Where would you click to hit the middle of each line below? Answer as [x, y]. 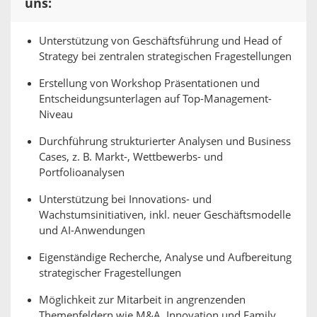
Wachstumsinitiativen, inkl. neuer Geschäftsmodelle [165, 215]
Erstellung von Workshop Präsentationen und [149, 83]
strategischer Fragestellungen [110, 273]
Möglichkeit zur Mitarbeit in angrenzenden [142, 300]
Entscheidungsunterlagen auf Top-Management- [155, 99]
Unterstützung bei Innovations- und [125, 200]
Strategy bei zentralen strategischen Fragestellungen [165, 57]
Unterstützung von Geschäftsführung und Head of [160, 41]
